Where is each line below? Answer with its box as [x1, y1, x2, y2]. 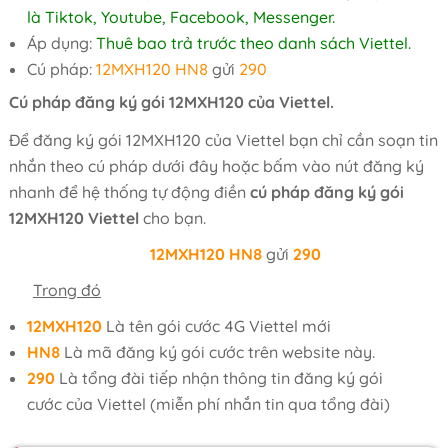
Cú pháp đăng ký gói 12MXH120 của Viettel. [8, 92, 334, 112]
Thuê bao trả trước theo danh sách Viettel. [95, 33, 411, 53]
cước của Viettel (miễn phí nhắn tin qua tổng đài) [26, 394, 390, 414]
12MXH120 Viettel [8, 208, 139, 228]
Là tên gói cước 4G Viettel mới [105, 316, 331, 336]
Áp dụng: [26, 33, 96, 53]
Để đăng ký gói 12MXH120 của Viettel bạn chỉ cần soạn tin [8, 130, 438, 150]
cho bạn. [138, 208, 206, 228]
